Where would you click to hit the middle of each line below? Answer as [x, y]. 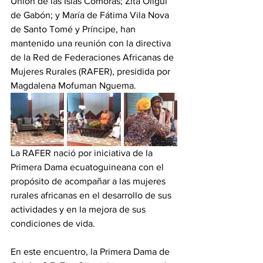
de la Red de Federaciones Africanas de [93, 58]
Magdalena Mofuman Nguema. [75, 86]
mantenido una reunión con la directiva [92, 43]
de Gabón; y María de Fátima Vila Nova [91, 15]
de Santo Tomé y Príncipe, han [74, 29]
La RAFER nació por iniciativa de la [83, 153]
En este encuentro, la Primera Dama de [91, 252]
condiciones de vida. [54, 224]
